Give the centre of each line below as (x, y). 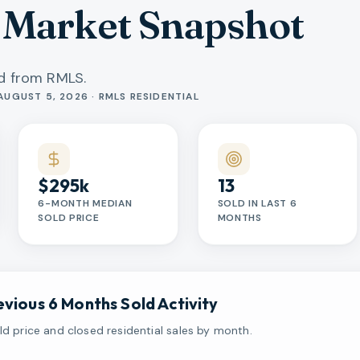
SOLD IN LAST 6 (257, 203)
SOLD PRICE (69, 217)
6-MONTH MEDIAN (85, 203)
